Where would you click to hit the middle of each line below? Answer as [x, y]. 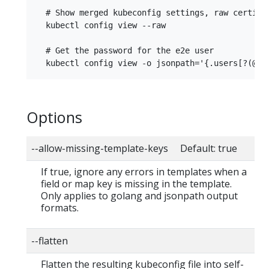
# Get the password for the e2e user [125, 51]
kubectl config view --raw [101, 26]
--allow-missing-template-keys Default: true [134, 148]
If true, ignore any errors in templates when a [144, 171]
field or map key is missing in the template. [136, 183]
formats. [60, 207]
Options [54, 117]
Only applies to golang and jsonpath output [139, 195]
